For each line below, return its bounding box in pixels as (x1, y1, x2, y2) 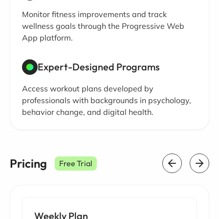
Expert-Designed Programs (38, 60, 160, 73)
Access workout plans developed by (22, 84, 153, 94)
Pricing (10, 156, 47, 171)
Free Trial (59, 158, 92, 169)
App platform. (22, 32, 73, 43)
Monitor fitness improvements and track (22, 9, 167, 19)
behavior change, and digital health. (22, 107, 153, 117)
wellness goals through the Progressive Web (22, 21, 184, 31)
